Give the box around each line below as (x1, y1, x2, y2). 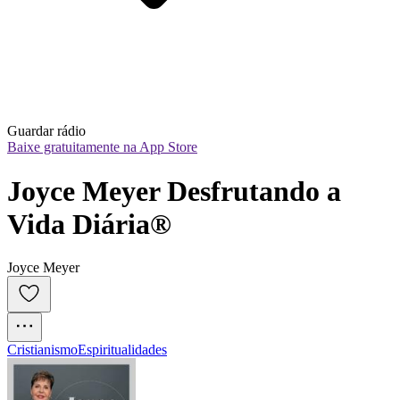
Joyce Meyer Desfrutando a (7, 174, 341, 207)
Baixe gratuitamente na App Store (7, 139, 197, 155)
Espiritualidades (78, 342, 167, 358)
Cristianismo (7, 342, 78, 358)
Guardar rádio (7, 123, 86, 139)
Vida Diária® (7, 207, 171, 240)
